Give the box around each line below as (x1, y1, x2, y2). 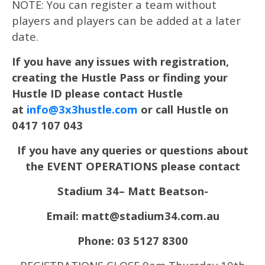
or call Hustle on (138, 102, 228, 117)
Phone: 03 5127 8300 (77, 233, 188, 248)
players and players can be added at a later (12, 13, 241, 28)
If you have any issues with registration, (12, 54, 229, 69)
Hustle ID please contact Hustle (12, 86, 183, 101)
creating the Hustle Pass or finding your (12, 70, 228, 85)
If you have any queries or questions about (17, 143, 248, 157)
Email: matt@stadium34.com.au (46, 208, 219, 223)
